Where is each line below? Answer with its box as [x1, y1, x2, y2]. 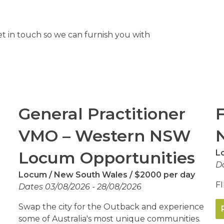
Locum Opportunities [18, 148, 195, 167]
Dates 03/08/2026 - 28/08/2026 [18, 182, 142, 191]
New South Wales [52, 170, 130, 179]
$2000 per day [132, 170, 195, 179]
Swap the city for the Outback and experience [18, 202, 204, 211]
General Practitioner [18, 104, 186, 123]
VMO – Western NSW [18, 126, 191, 145]
